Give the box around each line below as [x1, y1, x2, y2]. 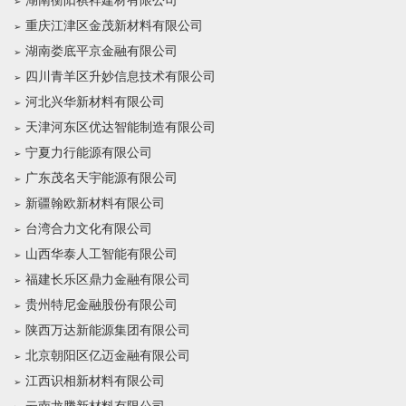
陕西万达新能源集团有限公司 [25, 324, 190, 337]
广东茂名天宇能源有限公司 [25, 171, 178, 185]
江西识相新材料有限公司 [25, 374, 165, 388]
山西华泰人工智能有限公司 [25, 247, 178, 261]
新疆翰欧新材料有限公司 [25, 197, 165, 210]
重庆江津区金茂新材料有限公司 [25, 19, 203, 33]
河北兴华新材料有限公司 [25, 95, 165, 109]
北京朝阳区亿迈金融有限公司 [25, 349, 190, 362]
